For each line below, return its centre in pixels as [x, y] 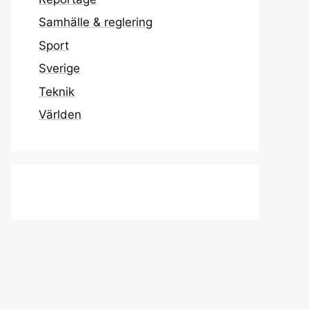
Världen [60, 114]
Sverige [59, 68]
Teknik [57, 91]
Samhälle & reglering [96, 22]
